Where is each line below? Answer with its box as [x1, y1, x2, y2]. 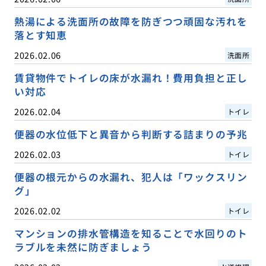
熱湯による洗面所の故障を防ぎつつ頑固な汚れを [14, 14, 248, 28]
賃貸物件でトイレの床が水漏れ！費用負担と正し [14, 70, 248, 85]
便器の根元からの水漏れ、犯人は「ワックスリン [14, 169, 248, 184]
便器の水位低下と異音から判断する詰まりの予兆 [14, 126, 248, 141]
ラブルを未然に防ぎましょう [14, 239, 152, 254]
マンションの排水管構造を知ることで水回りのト [14, 226, 248, 240]
